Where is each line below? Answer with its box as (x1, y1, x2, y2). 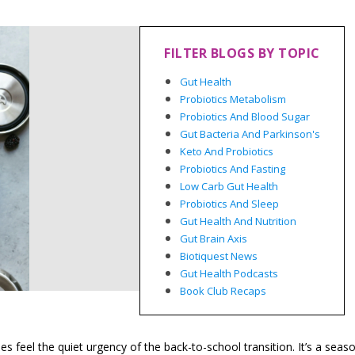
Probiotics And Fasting (180, 162, 286, 177)
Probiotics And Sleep (180, 197, 280, 212)
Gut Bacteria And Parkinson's (180, 127, 321, 142)
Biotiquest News (180, 249, 258, 264)
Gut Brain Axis (180, 231, 248, 246)
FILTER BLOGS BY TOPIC (164, 44, 320, 63)
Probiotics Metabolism (180, 92, 287, 107)
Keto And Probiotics (180, 144, 274, 159)
